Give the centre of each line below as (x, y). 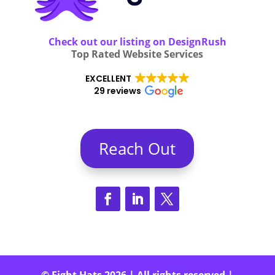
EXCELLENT (108, 78)
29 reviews (117, 91)
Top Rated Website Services (137, 54)
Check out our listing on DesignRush (137, 41)
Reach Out (137, 148)
